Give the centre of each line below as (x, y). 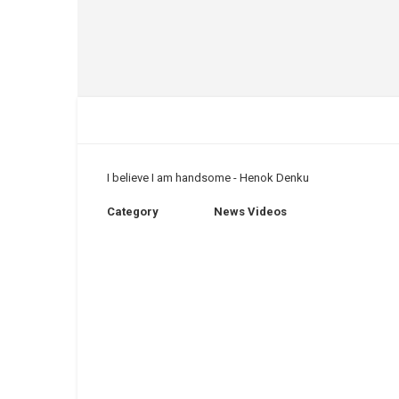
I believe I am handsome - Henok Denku (208, 178)
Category (133, 212)
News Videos (250, 212)
